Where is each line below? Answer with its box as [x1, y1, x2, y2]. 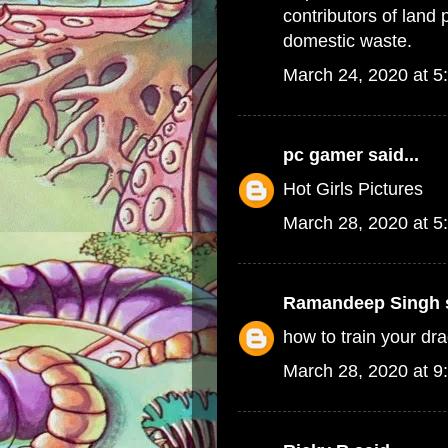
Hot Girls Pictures [283, 179, 423, 199]
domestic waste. [283, 31, 412, 51]
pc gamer [283, 145, 363, 165]
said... [363, 145, 419, 165]
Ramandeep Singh [283, 293, 440, 313]
